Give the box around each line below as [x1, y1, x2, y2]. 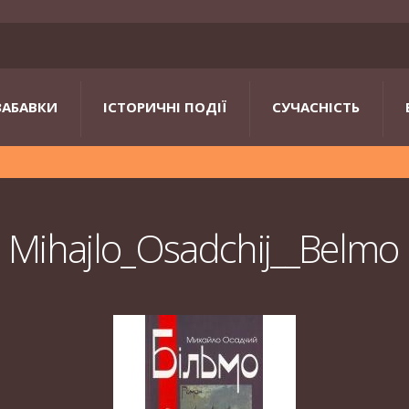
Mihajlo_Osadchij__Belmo [8, 223, 399, 274]
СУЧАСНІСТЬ [272, 98, 360, 116]
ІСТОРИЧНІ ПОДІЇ [103, 98, 226, 116]
